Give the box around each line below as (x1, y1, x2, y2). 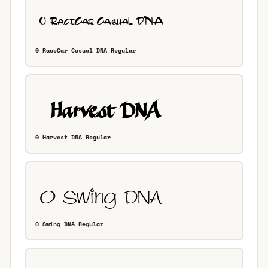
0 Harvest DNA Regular (35, 132, 111, 142)
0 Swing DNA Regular (35, 219, 103, 229)
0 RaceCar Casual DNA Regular (35, 45, 136, 55)
